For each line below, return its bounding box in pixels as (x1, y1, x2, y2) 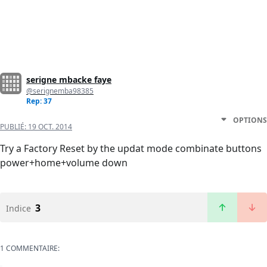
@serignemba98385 (26, 86, 94, 97)
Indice (6, 203, 31, 215)
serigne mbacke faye (26, 74, 111, 86)
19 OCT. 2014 (28, 122, 72, 132)
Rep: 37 (26, 96, 52, 107)
